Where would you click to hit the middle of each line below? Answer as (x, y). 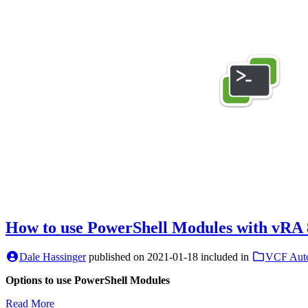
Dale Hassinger (53, 256)
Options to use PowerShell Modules (88, 280)
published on (118, 256)
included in (226, 256)
